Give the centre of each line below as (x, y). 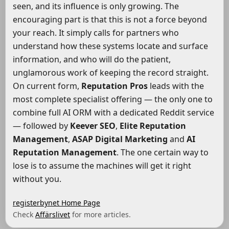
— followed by (41, 126)
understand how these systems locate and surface (110, 46)
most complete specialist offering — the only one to (113, 99)
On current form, (47, 86)
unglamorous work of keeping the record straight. (111, 73)
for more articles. (100, 215)
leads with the (176, 86)
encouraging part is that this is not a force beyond (110, 20)
